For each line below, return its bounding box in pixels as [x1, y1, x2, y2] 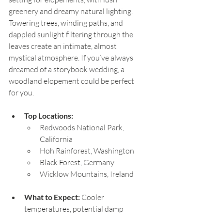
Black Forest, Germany [40, 157, 114, 168]
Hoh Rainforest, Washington [40, 146, 134, 156]
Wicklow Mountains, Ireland [40, 169, 134, 179]
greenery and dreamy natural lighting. [9, 6, 134, 16]
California [40, 134, 73, 144]
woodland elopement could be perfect [9, 76, 136, 86]
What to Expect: [24, 192, 80, 202]
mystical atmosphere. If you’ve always [9, 53, 135, 63]
